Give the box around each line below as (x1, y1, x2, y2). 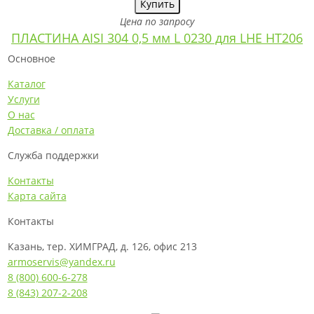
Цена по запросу (120, 14, 194, 28)
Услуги (7, 92, 40, 106)
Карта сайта (7, 189, 67, 203)
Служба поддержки (7, 148, 99, 162)
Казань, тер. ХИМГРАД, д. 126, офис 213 (7, 239, 197, 253)
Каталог (7, 76, 46, 90)
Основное (7, 51, 55, 65)
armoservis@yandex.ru (7, 254, 116, 268)
